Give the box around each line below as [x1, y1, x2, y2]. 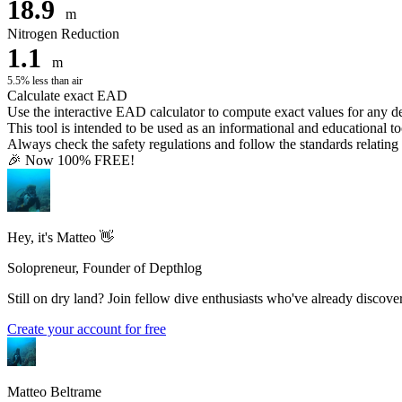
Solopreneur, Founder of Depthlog [7, 259, 202, 275]
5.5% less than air [7, 74, 83, 87]
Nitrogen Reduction [7, 25, 119, 41]
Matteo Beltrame [7, 383, 101, 399]
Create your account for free [7, 320, 166, 336]
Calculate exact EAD [7, 87, 127, 103]
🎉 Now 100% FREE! [7, 152, 135, 168]
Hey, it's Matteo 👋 [7, 229, 114, 245]
